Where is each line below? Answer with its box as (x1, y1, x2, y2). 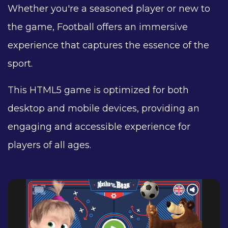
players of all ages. (8, 139, 91, 151)
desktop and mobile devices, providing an (8, 103, 199, 114)
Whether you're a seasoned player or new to (8, 3, 210, 14)
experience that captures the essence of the (8, 40, 209, 51)
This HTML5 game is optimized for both (8, 84, 189, 96)
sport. (8, 58, 33, 69)
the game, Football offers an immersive (8, 21, 188, 33)
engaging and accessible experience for (8, 121, 190, 132)
